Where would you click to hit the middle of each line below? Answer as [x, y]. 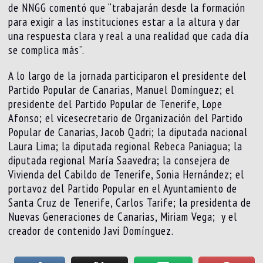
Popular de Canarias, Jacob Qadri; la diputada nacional [128, 132]
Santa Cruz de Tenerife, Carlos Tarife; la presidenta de [130, 202]
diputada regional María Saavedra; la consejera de [119, 160]
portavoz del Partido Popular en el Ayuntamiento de [123, 188]
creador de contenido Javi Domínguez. [91, 230]
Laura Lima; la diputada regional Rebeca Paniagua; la [126, 146]
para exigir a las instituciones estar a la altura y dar [124, 21]
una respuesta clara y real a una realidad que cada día [129, 36]
